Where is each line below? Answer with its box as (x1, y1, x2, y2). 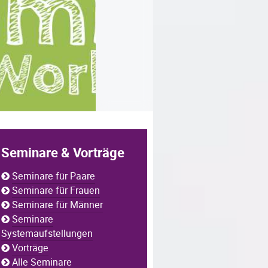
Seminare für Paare (12, 169, 95, 184)
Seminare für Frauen (12, 184, 100, 198)
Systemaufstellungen (1, 227, 93, 241)
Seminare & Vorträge (1, 144, 124, 163)
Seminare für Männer (12, 198, 103, 212)
